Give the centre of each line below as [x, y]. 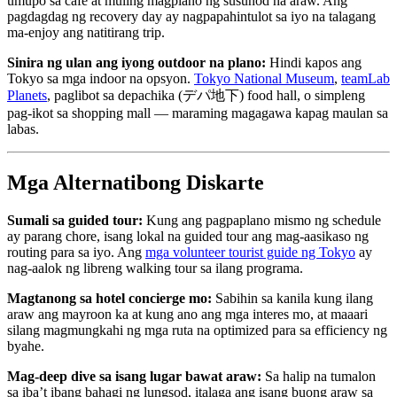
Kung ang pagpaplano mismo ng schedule [262, 220]
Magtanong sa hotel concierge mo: [109, 298]
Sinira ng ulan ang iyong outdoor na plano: [136, 63]
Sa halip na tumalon [319, 376]
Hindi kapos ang [314, 63]
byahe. [26, 346]
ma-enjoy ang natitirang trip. [86, 33]
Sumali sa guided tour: [75, 220]
